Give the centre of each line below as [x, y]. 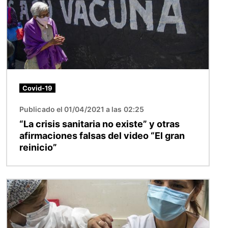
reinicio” [38, 148]
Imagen [21, 186]
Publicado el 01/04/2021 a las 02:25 [82, 109]
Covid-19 [37, 88]
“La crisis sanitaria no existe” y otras [99, 124]
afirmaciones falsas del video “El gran [102, 136]
